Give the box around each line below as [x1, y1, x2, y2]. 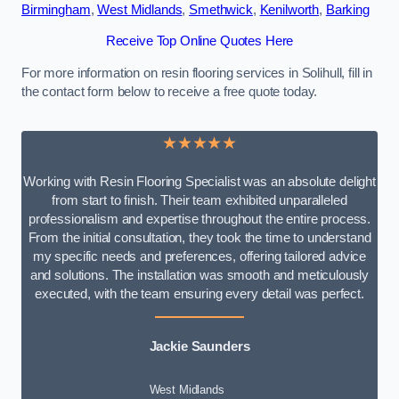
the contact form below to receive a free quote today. [21, 84, 318, 99]
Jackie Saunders [149, 339, 250, 354]
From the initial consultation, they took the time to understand [28, 230, 371, 245]
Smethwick [189, 2, 253, 17]
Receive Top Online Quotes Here [105, 34, 294, 49]
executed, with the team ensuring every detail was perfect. [35, 286, 364, 301]
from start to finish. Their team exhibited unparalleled [52, 192, 347, 208]
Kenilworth [259, 2, 320, 17]
